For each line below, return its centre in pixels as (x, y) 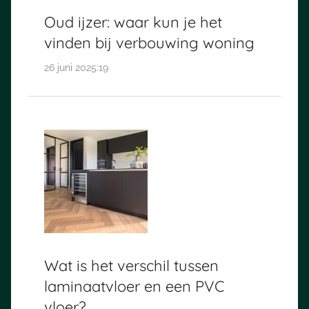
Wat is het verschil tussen (131, 265)
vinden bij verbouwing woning (149, 43)
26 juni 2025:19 (76, 68)
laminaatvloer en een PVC (134, 286)
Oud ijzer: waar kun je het (133, 22)
